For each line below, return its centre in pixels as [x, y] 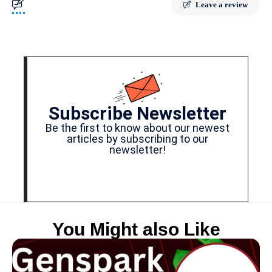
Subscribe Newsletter [138, 114]
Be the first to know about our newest [138, 128]
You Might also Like [136, 229]
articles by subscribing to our [138, 139]
